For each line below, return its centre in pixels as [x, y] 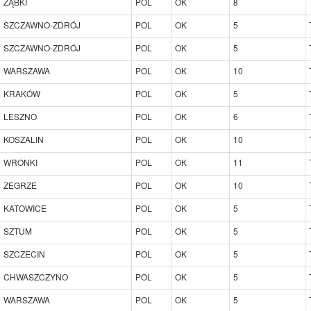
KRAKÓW [22, 93]
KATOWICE [25, 208]
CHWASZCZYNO [36, 276]
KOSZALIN [24, 139]
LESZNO [20, 116]
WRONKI [20, 162]
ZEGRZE [20, 185]
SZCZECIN [24, 253]
